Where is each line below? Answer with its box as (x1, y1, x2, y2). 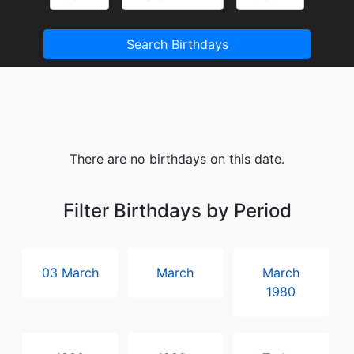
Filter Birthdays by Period (62, 199, 292, 222)
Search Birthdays (126, 36, 228, 52)
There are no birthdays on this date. (70, 151, 284, 167)
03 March (41, 265, 99, 281)
